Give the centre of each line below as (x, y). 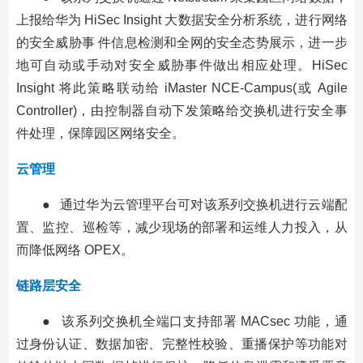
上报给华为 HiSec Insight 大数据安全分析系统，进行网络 (181, 19)
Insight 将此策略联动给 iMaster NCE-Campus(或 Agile (181, 88)
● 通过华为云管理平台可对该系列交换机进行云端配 (194, 204)
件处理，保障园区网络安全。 (100, 133)
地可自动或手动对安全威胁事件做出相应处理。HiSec (181, 65)
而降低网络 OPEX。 (75, 250)
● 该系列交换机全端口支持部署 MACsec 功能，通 (194, 321)
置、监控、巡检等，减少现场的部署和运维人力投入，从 (181, 227)
